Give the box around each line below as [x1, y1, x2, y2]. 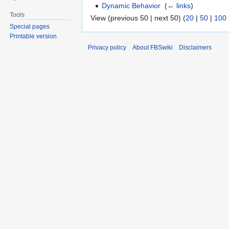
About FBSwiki [132, 43, 173, 51]
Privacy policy [88, 43, 126, 51]
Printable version [10, 33, 57, 40]
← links [167, 2, 191, 10]
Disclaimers [179, 43, 212, 51]
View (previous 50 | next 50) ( [90, 13, 186, 22]
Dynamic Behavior [102, 2, 161, 10]
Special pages [10, 23, 50, 31]
